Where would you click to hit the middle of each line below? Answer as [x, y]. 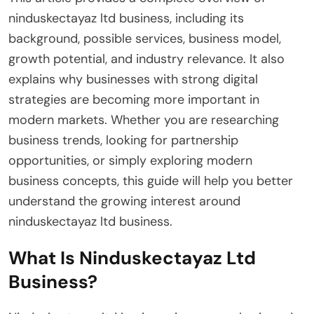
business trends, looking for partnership [123, 140]
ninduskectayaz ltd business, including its [126, 18]
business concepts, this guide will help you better [151, 180]
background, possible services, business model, [145, 38]
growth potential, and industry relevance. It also [146, 59]
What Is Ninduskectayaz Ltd [132, 258]
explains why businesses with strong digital [133, 79]
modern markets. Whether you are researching [144, 120]
